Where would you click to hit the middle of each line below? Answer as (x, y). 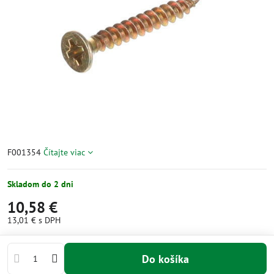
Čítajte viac (64, 152)
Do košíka (169, 259)
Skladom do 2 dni (40, 184)
